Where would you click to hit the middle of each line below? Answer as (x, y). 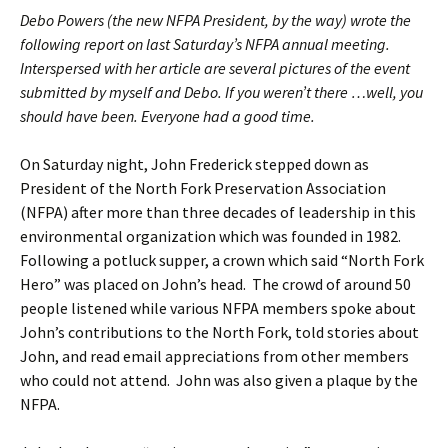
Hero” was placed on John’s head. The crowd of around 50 (215, 284)
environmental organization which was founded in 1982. (210, 236)
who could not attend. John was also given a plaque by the (219, 380)
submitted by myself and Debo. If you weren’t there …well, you (221, 92)
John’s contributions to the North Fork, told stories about (219, 332)
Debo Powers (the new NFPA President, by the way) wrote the (215, 20)
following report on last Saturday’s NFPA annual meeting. (205, 44)
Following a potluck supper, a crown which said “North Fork (222, 260)
